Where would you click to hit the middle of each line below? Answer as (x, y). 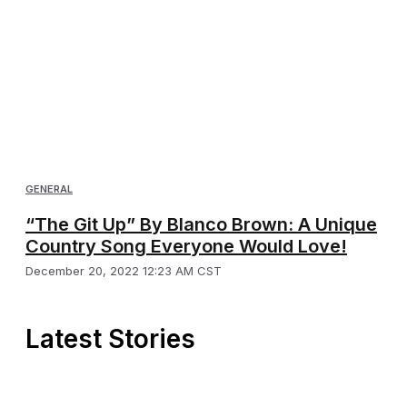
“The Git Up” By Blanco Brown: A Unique (201, 225)
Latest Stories (110, 339)
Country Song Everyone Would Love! (186, 247)
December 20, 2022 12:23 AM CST (124, 271)
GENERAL (49, 189)
